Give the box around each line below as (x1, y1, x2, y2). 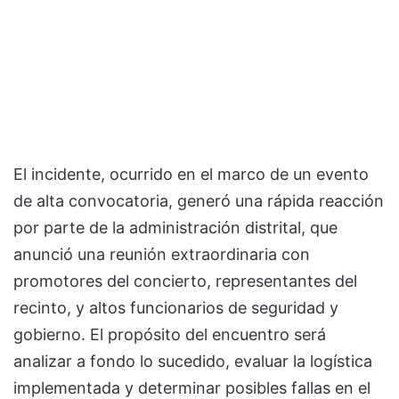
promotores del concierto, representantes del (13, 272, 357, 291)
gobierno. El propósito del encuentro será (13, 325, 326, 345)
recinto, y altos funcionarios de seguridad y (13, 298, 338, 318)
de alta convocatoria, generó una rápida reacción (13, 191, 384, 211)
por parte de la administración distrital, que (13, 218, 338, 238)
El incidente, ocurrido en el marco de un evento (13, 165, 369, 184)
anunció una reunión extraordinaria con (13, 245, 310, 265)
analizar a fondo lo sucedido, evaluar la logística (13, 352, 372, 371)
